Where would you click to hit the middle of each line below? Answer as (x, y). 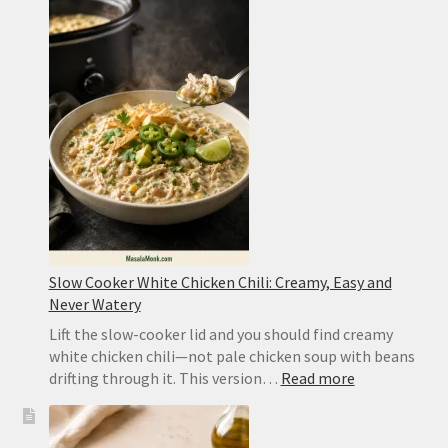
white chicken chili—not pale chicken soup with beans (231, 355)
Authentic (298, 113)
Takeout (293, 69)
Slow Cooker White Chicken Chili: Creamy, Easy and (220, 281)
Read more (317, 377)
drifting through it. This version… (164, 377)
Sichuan (291, 135)
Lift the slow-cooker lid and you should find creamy (220, 333)
